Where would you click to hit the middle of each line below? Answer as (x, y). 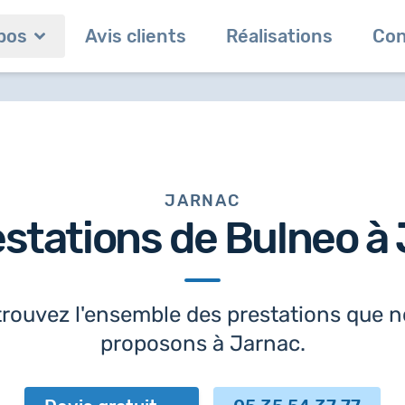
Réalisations (279, 36)
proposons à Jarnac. (202, 344)
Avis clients (136, 36)
